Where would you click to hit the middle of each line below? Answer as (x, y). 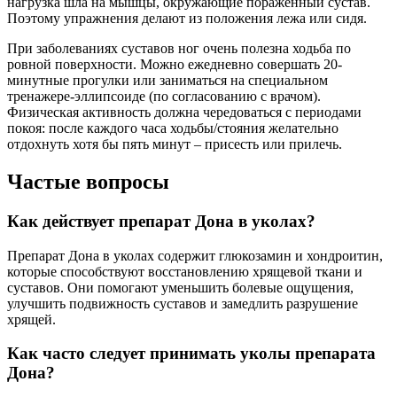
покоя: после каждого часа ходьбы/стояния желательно (173, 128)
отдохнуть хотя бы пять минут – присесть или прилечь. (175, 144)
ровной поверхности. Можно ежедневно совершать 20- (175, 65)
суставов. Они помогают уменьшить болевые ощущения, (180, 287)
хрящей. (31, 319)
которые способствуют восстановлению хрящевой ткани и (185, 271)
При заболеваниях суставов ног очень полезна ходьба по (179, 49)
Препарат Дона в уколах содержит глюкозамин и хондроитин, (195, 255)
